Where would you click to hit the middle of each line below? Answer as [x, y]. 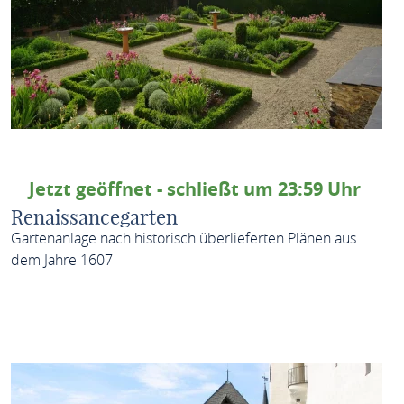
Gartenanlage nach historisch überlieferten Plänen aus [183, 238]
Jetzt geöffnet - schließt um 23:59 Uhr [194, 189]
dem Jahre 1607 [61, 260]
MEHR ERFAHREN [279, 316]
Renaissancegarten [94, 217]
